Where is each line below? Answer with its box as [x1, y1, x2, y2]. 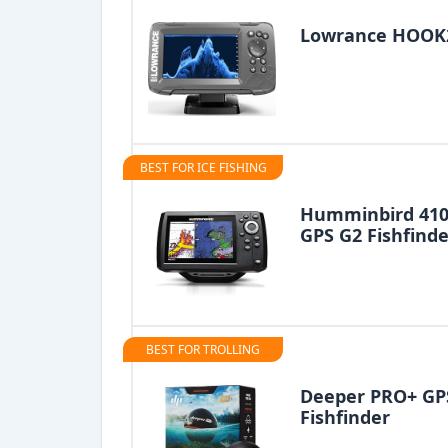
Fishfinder [300, 405, 390, 429]
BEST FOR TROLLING [146, 341, 260, 358]
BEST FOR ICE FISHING [139, 159, 267, 176]
